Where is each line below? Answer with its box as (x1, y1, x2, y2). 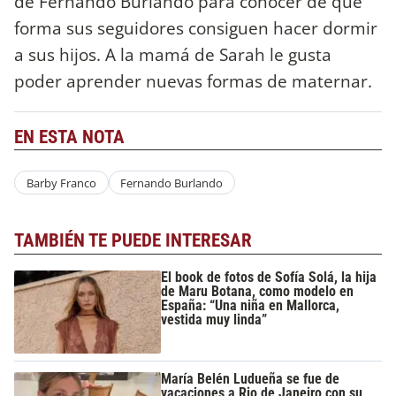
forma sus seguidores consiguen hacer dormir (14, 15, 377, 40)
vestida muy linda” (161, 310, 268, 328)
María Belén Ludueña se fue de (161, 370, 340, 388)
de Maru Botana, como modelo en (161, 282, 354, 300)
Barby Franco (26, 174, 96, 191)
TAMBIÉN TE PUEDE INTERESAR (14, 230, 252, 252)
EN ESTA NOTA (14, 126, 125, 148)
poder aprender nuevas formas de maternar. (14, 68, 372, 93)
